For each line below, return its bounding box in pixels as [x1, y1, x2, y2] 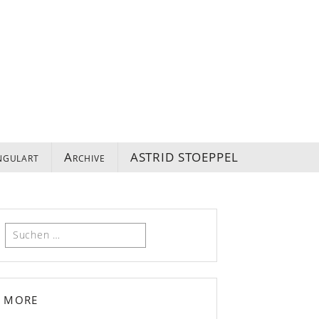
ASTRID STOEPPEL [130, 148, 239, 165]
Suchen [4, 223, 41, 237]
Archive [63, 148, 105, 165]
